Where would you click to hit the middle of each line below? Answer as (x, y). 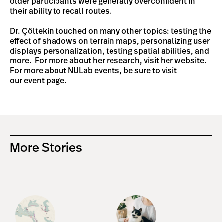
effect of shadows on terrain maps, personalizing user (110, 41)
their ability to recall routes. (61, 11)
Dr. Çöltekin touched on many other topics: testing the (111, 31)
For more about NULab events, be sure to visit (93, 71)
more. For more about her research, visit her (92, 61)
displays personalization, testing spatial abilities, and (110, 51)
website (189, 61)
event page (44, 81)
